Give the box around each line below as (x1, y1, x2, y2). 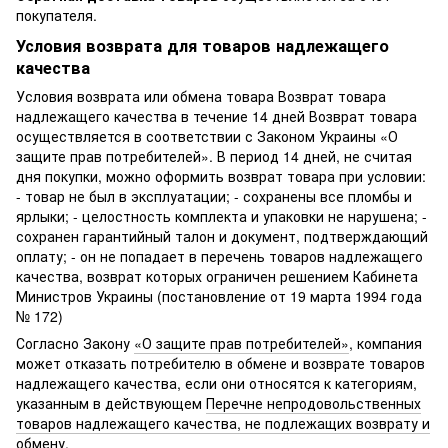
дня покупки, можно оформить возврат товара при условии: (16, 165, 426, 186)
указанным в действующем (16, 392, 206, 413)
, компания (349, 332, 422, 353)
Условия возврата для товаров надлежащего (16, 33, 389, 57)
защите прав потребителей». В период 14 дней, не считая (16, 145, 412, 166)
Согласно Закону (16, 332, 134, 353)
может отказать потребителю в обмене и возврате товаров (16, 352, 425, 373)
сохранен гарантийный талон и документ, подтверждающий (16, 225, 428, 246)
